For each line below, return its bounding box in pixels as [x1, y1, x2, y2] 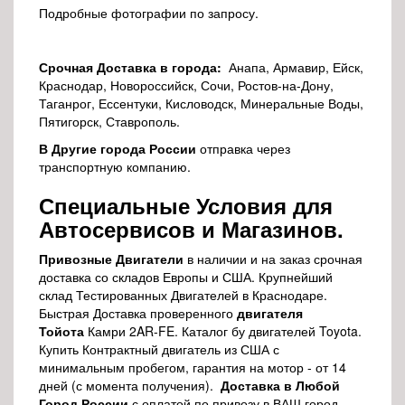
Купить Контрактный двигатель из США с [39, 339, 279, 358]
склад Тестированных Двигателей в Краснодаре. [39, 285, 327, 304]
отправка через [196, 138, 290, 157]
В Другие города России [39, 138, 196, 157]
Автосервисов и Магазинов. [39, 212, 344, 244]
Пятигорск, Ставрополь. [39, 111, 180, 130]
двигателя [237, 303, 303, 322]
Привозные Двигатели [39, 249, 184, 268]
